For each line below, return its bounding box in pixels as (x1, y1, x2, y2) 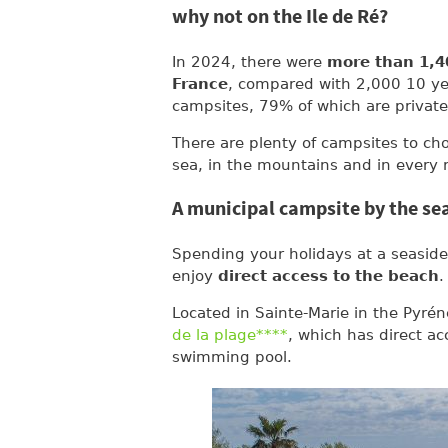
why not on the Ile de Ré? (172, 4, 388, 31)
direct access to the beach (218, 267, 439, 285)
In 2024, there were (172, 53, 327, 71)
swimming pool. (172, 348, 292, 366)
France (172, 75, 228, 93)
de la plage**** (172, 326, 288, 344)
